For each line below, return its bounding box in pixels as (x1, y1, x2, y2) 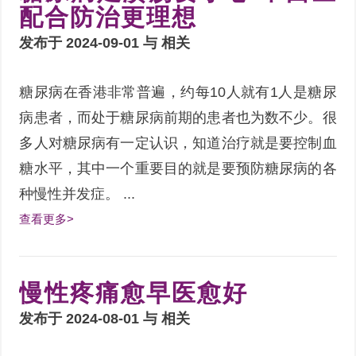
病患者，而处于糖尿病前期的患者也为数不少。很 (19, 109, 337, 126)
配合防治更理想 (19, 3, 198, 30)
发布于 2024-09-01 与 (19, 34, 162, 51)
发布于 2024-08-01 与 (19, 310, 162, 327)
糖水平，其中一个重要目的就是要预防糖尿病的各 (19, 160, 337, 176)
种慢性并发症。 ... (19, 185, 136, 202)
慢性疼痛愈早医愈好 (19, 279, 249, 306)
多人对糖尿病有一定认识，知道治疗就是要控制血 (19, 134, 337, 151)
